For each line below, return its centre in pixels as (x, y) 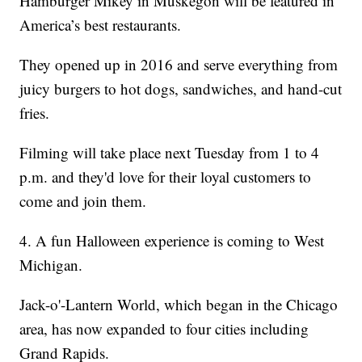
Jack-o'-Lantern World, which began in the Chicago (179, 305)
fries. (35, 113)
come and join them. (83, 201)
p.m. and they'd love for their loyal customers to (166, 177)
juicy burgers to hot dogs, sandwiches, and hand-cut (181, 89)
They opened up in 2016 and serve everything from (179, 65)
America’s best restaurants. (101, 25)
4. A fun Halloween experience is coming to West (172, 241)
